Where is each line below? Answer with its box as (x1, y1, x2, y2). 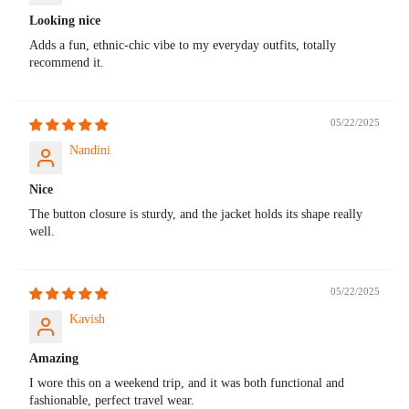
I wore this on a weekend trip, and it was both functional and (29, 375, 345, 390)
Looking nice (29, 13, 101, 27)
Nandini (69, 142, 111, 157)
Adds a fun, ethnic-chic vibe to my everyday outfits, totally (29, 37, 337, 52)
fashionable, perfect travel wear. (29, 393, 195, 407)
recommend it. (29, 55, 105, 69)
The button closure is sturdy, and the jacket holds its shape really (29, 206, 363, 221)
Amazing (29, 351, 79, 365)
